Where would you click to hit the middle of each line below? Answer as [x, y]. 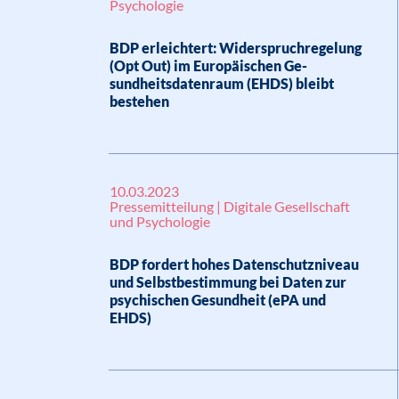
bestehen [139, 101]
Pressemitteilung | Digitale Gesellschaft [230, 206]
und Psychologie [160, 221]
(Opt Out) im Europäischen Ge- [208, 65]
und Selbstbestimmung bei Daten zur [228, 282]
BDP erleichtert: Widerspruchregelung [236, 48]
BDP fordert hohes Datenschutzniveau [234, 264]
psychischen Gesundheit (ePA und [218, 300]
